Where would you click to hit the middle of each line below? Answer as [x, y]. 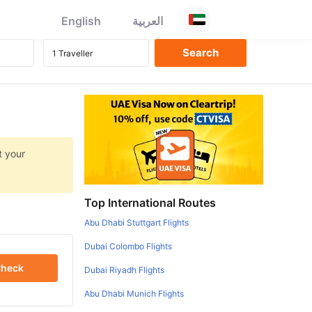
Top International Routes [150, 202]
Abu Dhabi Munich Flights [134, 293]
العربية [148, 21]
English [81, 21]
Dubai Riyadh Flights [125, 270]
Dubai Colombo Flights [128, 246]
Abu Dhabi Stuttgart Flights [137, 222]
